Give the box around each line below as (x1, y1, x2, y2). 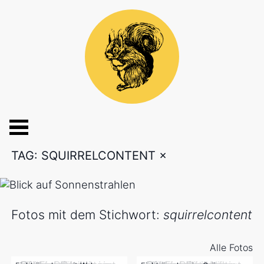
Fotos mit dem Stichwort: (11, 207, 164, 223)
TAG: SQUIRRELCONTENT (11, 148, 160, 163)
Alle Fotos (209, 241, 253, 253)
